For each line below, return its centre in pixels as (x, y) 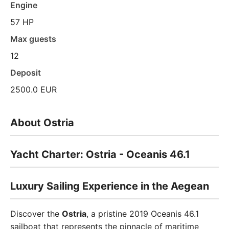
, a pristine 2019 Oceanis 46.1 (143, 214)
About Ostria (42, 123)
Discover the (36, 214)
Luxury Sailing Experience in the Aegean (110, 186)
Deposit (26, 73)
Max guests (33, 39)
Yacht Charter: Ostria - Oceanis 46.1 (100, 154)
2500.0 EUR (33, 89)
